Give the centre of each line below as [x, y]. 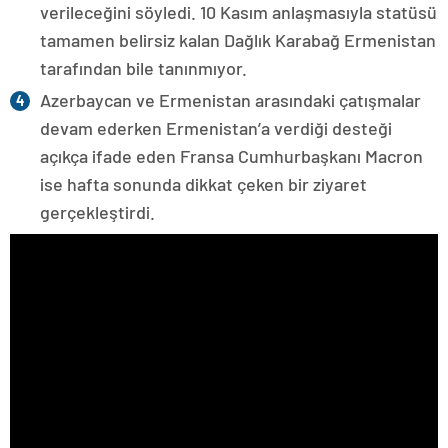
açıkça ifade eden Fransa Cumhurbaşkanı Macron [231, 155]
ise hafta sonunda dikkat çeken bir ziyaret [203, 183]
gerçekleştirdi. [97, 211]
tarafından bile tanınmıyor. [143, 67]
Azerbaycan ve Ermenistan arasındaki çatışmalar [230, 99]
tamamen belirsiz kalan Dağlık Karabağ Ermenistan [238, 39]
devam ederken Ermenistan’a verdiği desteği [216, 127]
